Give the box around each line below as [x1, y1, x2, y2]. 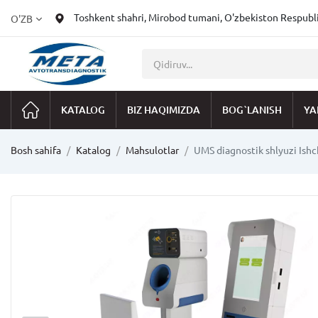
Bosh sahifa [11, 145, 61, 156]
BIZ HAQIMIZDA [127, 104, 200, 116]
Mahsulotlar [126, 145, 179, 156]
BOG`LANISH [222, 104, 282, 116]
